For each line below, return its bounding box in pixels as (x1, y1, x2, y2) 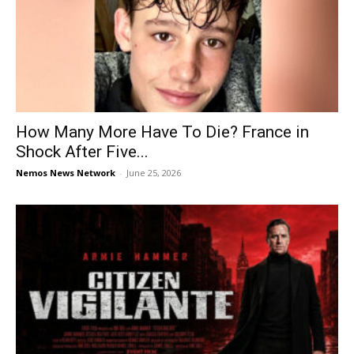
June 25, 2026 (126, 166, 181, 179)
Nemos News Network (16, 166, 115, 179)
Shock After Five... (16, 141, 149, 161)
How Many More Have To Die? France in (16, 122, 309, 141)
